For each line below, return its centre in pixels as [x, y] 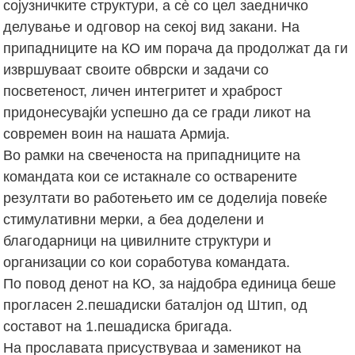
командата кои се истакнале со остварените [151, 176]
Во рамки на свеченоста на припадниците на [152, 155]
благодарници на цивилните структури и [137, 240]
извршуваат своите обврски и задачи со [136, 69]
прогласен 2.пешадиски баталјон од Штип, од [156, 305]
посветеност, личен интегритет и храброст [143, 91]
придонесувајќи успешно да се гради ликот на [157, 112]
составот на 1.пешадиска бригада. [118, 326]
